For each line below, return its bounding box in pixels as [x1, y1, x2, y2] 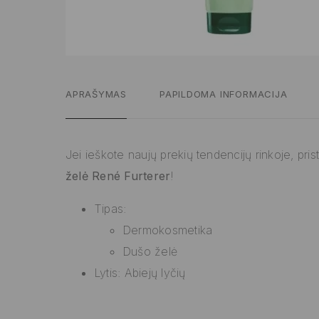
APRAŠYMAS [66, 88, 127, 100]
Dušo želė [122, 244, 178, 259]
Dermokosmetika [122, 223, 213, 238]
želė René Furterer [66, 169, 171, 184]
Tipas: [94, 202, 127, 216]
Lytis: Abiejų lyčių [94, 266, 186, 281]
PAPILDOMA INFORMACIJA [159, 88, 288, 100]
